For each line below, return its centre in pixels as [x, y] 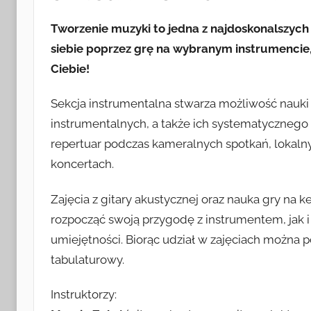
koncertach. [82, 164]
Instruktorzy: [84, 294]
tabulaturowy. [87, 259]
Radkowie [99, 123]
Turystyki [94, 45]
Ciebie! [70, 69]
